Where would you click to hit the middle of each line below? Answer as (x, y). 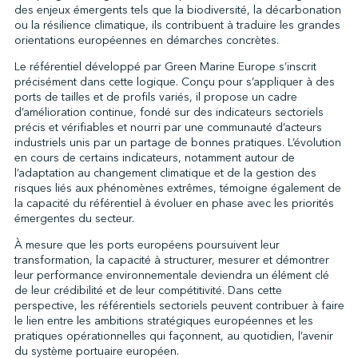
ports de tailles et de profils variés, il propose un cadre (155, 97)
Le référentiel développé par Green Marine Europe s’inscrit (165, 66)
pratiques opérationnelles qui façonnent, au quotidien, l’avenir (173, 336)
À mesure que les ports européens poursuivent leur (147, 245)
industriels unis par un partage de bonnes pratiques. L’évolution (177, 142)
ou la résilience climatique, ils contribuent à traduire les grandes (177, 25)
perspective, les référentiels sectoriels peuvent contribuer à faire (179, 305)
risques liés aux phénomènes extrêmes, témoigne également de (177, 188)
